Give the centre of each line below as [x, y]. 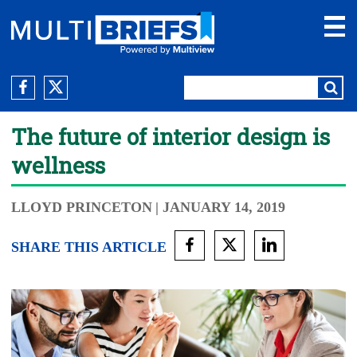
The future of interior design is [171, 137]
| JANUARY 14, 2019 [220, 207]
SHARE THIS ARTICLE [89, 247]
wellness [58, 165]
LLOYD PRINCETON [82, 207]
